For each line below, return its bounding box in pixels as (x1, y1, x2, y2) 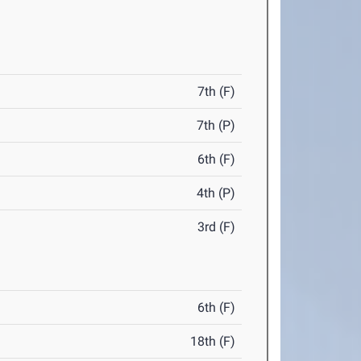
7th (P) (197, 118, 236, 133)
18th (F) (190, 334, 236, 349)
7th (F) (197, 84, 236, 99)
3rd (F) (197, 219, 236, 234)
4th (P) (197, 185, 236, 201)
